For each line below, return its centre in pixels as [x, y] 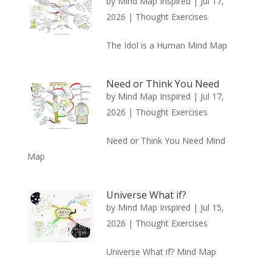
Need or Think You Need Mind [165, 140]
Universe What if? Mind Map [161, 251]
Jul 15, [212, 207]
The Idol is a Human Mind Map [166, 45]
